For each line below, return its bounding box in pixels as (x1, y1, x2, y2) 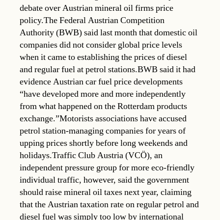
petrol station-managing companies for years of (20, 125, 186, 137)
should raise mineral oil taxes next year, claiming (20, 186, 192, 198)
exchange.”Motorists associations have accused (20, 112, 187, 124)
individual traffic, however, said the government (20, 174, 189, 186)
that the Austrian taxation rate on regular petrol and (20, 198, 199, 210)
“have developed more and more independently (20, 88, 186, 100)
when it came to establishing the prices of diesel (20, 51, 187, 63)
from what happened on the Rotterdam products (20, 100, 187, 112)
